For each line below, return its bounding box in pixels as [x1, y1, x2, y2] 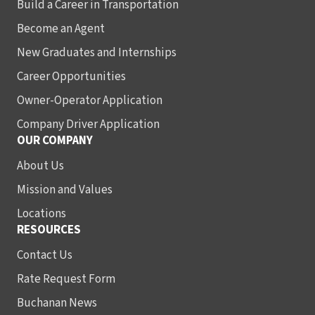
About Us [17, 157, 64, 174]
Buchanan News [17, 295, 97, 311]
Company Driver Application [17, 116, 160, 133]
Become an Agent [17, 20, 105, 37]
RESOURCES [17, 221, 81, 238]
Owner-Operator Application [17, 92, 162, 109]
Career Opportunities [17, 68, 126, 85]
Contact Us [17, 247, 72, 264]
